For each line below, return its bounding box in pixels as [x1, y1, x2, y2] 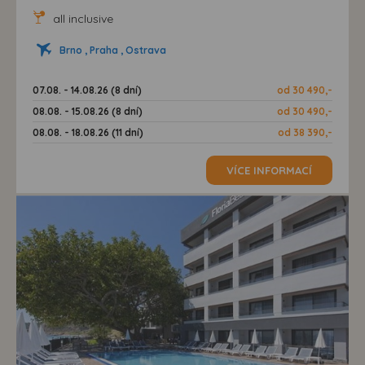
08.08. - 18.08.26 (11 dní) [33, 125, 143, 139]
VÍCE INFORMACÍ [226, 163, 312, 177]
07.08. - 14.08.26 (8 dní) [33, 83, 142, 96]
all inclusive [50, 11, 113, 26]
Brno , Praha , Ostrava [59, 43, 166, 56]
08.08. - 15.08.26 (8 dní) [33, 104, 143, 117]
